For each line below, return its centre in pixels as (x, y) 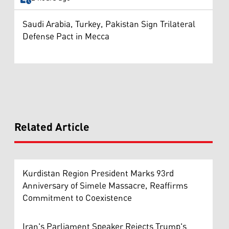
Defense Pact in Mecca (66, 37)
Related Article (52, 128)
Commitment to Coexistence (77, 198)
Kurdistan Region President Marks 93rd (98, 174)
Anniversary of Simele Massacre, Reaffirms (105, 186)
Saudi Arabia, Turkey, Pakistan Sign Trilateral (109, 24)
